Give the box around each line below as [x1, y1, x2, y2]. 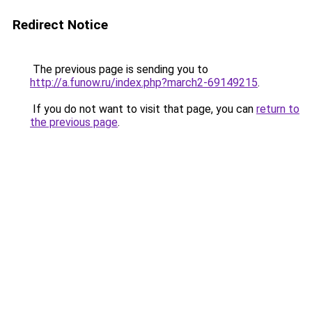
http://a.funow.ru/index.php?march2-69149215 [30, 76, 258, 89]
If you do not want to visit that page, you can [30, 102, 256, 116]
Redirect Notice [13, 17, 108, 33]
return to [256, 102, 299, 116]
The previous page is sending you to [30, 63, 208, 76]
